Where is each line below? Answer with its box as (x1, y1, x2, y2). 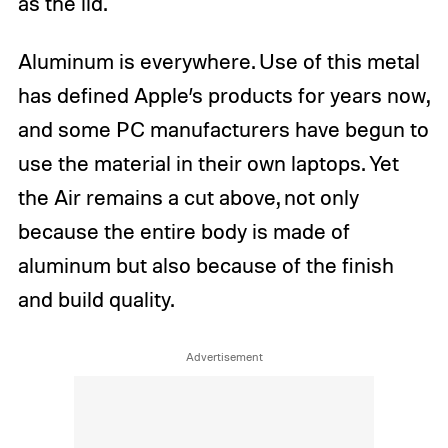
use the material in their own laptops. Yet (17, 150, 399, 177)
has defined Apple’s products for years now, (17, 82, 429, 109)
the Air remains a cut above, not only (17, 184, 359, 211)
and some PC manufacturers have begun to (17, 116, 429, 143)
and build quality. (17, 286, 174, 313)
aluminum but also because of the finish (17, 252, 394, 279)
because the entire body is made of (17, 218, 350, 245)
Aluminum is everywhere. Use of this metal (17, 48, 420, 75)
